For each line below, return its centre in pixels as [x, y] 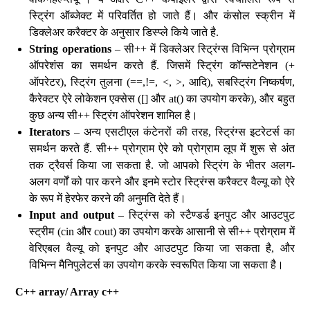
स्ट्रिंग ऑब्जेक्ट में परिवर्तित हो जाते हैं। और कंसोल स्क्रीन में [162, 16]
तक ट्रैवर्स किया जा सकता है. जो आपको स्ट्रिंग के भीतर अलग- [162, 165]
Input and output [72, 215]
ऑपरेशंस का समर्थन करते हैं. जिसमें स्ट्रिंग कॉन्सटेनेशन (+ [162, 65]
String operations [70, 49]
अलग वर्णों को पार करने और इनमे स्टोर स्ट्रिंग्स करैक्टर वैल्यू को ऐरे [162, 182]
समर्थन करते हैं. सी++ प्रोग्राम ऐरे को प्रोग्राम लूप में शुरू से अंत [162, 148]
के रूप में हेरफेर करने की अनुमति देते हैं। [108, 198]
